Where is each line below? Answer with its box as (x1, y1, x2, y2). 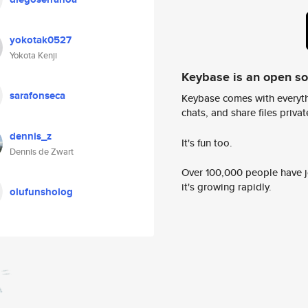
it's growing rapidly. (181, 179, 272, 195)
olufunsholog (10, 184, 73, 199)
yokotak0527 (10, 32, 71, 47)
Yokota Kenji (10, 49, 57, 62)
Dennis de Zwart (10, 145, 74, 158)
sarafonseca (10, 88, 65, 103)
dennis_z (10, 129, 52, 144)
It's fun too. (181, 135, 232, 150)
